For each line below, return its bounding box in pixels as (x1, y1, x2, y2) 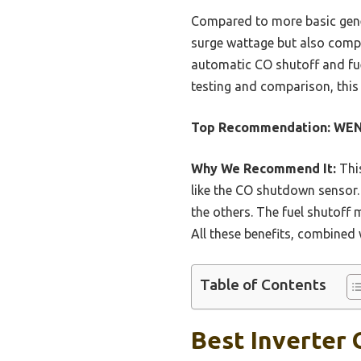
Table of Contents (200, 276, 326, 294)
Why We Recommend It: (191, 161, 336, 176)
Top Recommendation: (191, 120, 330, 135)
